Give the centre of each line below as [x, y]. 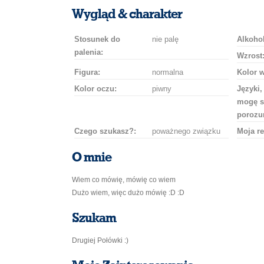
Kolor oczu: [95, 89]
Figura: [87, 72]
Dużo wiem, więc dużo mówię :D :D [128, 193]
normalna [168, 72]
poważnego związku [186, 131]
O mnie [92, 157]
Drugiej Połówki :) [100, 240]
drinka [240, 8]
